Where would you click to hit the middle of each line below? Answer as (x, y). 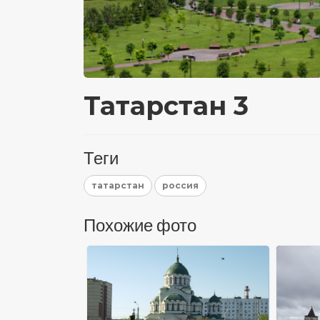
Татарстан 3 (166, 105)
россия (180, 185)
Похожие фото (140, 225)
